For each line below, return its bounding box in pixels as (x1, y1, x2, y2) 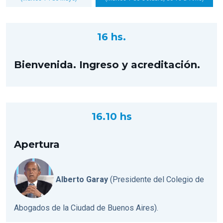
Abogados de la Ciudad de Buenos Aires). (14, 203, 158, 213)
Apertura (14, 138, 60, 150)
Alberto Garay (56, 175, 108, 185)
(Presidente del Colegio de (108, 175, 204, 185)
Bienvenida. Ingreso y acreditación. (14, 58, 200, 71)
